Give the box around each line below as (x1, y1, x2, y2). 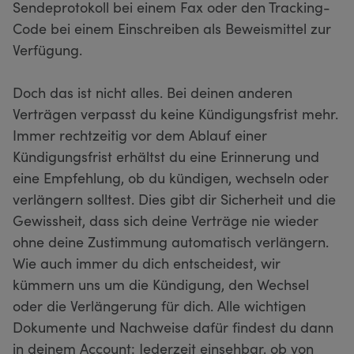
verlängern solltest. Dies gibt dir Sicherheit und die (13, 188, 336, 209)
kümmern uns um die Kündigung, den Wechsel (13, 273, 309, 294)
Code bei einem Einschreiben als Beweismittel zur (13, 17, 331, 38)
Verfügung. (13, 39, 82, 59)
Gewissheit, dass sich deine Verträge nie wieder (13, 209, 318, 230)
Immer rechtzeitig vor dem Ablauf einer (13, 124, 267, 145)
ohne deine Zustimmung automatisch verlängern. (13, 231, 329, 251)
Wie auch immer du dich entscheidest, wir (13, 252, 281, 273)
